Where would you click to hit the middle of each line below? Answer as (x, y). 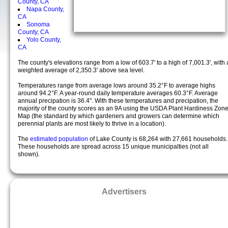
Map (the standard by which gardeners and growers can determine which (119, 116)
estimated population (60, 139)
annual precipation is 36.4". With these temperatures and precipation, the (118, 101)
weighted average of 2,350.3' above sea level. (81, 70)
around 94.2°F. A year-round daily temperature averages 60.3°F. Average (118, 93)
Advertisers (124, 191)
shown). (29, 154)
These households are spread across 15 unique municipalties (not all (113, 147)
